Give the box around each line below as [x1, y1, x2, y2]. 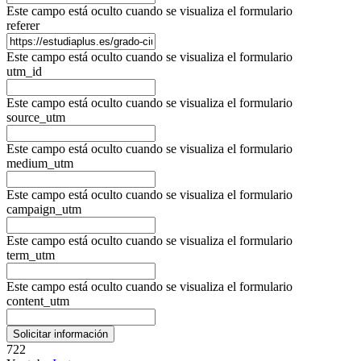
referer [6, 19, 39, 33]
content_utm [6, 294, 69, 309]
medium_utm [6, 156, 73, 171]
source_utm [6, 110, 65, 125]
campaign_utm [6, 202, 81, 217]
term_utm [6, 248, 55, 263]
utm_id [6, 64, 42, 79]
